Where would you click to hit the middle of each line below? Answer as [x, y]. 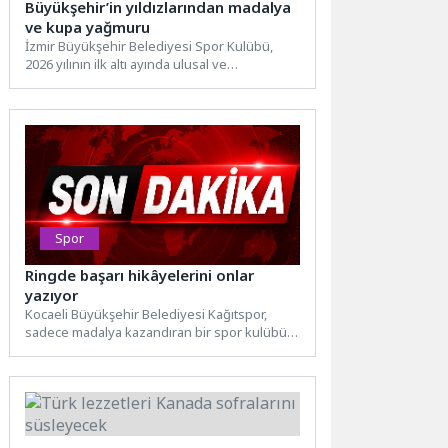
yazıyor [52, 294]
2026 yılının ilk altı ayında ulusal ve [126, 64]
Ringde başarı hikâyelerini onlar [140, 274]
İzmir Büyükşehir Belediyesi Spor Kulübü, [149, 46]
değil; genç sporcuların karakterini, [129, 349]
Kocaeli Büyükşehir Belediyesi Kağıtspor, [146, 313]
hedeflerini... [63, 367]
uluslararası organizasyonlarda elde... [138, 82]
